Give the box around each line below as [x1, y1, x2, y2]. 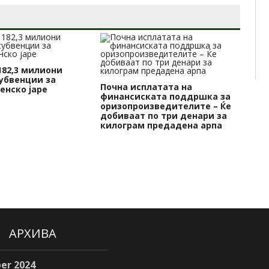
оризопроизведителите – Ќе [100, 100, 232, 112]
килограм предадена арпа [100, 119, 223, 131]
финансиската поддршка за [100, 91, 231, 103]
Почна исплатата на [100, 81, 193, 93]
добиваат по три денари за [100, 110, 228, 122]
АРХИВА [8, 225, 56, 242]
